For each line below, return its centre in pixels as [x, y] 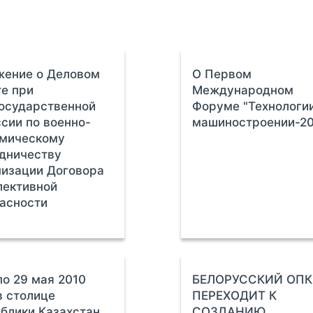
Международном [243, 90]
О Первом [222, 74]
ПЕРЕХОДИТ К [235, 296]
